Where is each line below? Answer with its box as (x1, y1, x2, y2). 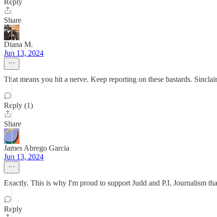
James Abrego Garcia (4, 144, 69, 152)
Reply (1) (4, 101, 33, 109)
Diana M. (4, 40, 33, 48)
